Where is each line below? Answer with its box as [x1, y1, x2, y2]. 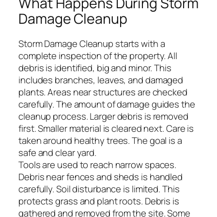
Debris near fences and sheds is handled [18, 170, 183, 184]
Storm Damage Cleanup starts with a [18, 37, 165, 50]
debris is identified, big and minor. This [18, 62, 171, 75]
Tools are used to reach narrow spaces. [18, 158, 177, 171]
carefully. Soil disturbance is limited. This [18, 183, 180, 196]
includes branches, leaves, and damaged [18, 74, 184, 87]
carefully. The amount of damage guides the [18, 98, 195, 111]
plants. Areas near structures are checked [18, 86, 187, 99]
